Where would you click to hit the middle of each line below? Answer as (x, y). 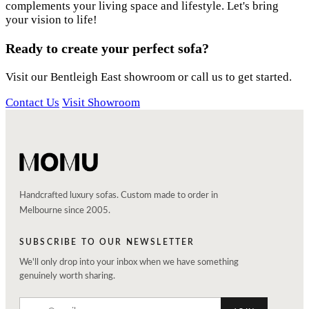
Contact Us (32, 102)
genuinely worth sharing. (67, 276)
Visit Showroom (101, 102)
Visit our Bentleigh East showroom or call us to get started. (149, 77)
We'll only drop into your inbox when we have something (129, 262)
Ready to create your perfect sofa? (107, 48)
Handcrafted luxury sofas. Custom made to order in (119, 195)
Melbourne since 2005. (65, 210)
